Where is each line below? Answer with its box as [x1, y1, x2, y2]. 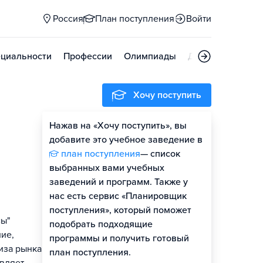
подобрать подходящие [49, 218, 153, 230]
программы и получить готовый [49, 232, 189, 244]
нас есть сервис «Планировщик [49, 190, 187, 202]
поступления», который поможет [49, 204, 191, 216]
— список [140, 148, 180, 160]
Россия [53, 13, 83, 25]
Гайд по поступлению [110, 155, 203, 167]
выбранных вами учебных [49, 162, 164, 174]
